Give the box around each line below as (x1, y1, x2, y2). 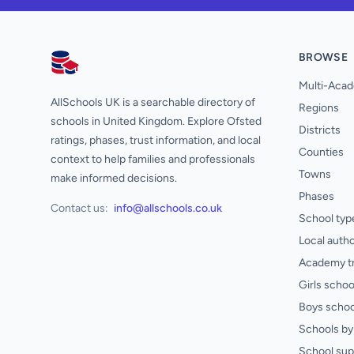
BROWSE (299, 51, 348, 64)
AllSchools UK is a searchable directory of (51, 96, 255, 109)
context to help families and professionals (51, 153, 255, 166)
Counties (299, 145, 344, 159)
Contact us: (51, 201, 108, 215)
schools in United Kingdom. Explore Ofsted (51, 115, 262, 128)
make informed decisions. (51, 171, 177, 185)
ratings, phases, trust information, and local (51, 134, 261, 147)
